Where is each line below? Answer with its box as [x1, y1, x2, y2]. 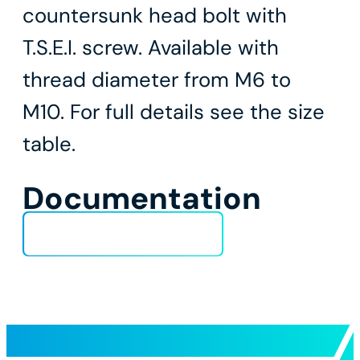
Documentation [22, 178, 261, 219]
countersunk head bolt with [22, 2, 287, 30]
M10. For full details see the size [22, 99, 325, 126]
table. [22, 131, 76, 158]
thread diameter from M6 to [22, 67, 291, 94]
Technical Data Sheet [74, 227, 185, 241]
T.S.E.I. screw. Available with [22, 35, 279, 62]
